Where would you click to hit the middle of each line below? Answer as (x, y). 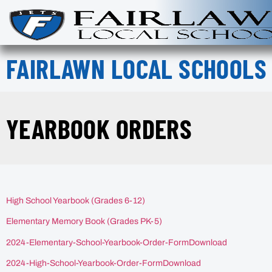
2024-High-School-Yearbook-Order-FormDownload (104, 263)
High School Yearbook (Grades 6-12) (76, 201)
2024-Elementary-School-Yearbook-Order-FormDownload (117, 242)
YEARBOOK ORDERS (99, 128)
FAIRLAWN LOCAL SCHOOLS (137, 68)
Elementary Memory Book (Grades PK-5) (84, 222)
